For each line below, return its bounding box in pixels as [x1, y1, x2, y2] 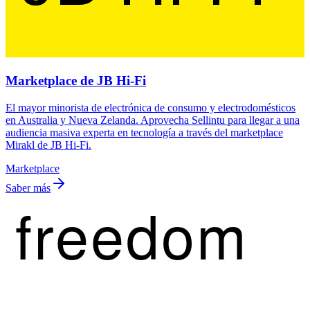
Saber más [6, 181, 51, 194]
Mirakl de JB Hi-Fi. [6, 138, 91, 151]
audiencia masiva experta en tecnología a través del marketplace [6, 126, 283, 138]
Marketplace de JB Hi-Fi [6, 73, 146, 89]
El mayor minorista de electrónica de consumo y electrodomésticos [6, 101, 295, 113]
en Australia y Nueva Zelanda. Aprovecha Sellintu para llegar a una [6, 113, 300, 126]
